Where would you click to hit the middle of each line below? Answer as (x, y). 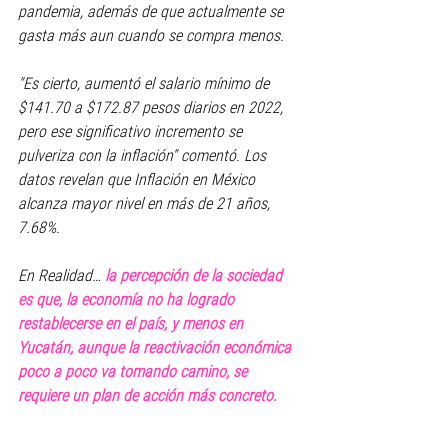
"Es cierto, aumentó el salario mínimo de (145, 83)
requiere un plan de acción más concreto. (147, 395)
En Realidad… (61, 275)
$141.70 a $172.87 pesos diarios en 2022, (152, 107)
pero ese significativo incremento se (132, 131)
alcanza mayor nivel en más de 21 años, (146, 203)
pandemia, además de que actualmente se (152, 11)
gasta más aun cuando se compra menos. (151, 35)
